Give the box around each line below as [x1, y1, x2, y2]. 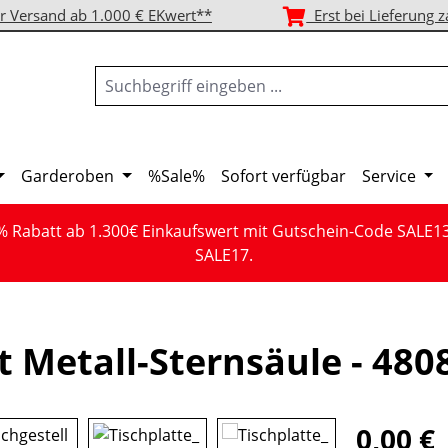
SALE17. [195, 244, 253, 266]
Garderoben [21, 165, 115, 187]
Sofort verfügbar [220, 165, 346, 187]
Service [361, 165, 416, 187]
